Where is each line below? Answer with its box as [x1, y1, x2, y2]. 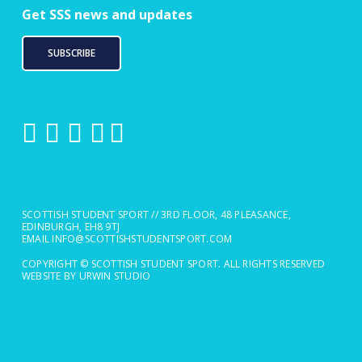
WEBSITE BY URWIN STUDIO [21, 268, 151, 283]
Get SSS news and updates [21, 6, 192, 23]
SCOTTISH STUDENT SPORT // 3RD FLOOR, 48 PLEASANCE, [21, 208, 291, 221]
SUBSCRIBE [47, 46, 95, 60]
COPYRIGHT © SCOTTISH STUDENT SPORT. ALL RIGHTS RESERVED [21, 256, 326, 271]
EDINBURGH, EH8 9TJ [21, 220, 120, 234]
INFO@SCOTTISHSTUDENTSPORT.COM [52, 232, 233, 246]
